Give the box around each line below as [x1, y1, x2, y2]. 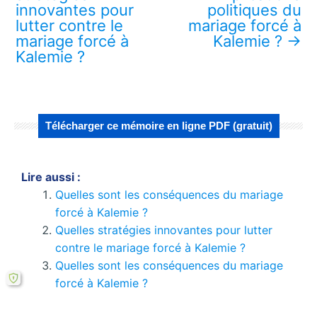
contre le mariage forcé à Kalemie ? [55, 241, 246, 255]
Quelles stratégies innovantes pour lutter [55, 223, 272, 238]
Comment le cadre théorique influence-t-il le [55, 294, 293, 309]
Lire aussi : [21, 170, 81, 185]
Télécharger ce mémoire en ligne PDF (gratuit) [45, 120, 272, 132]
